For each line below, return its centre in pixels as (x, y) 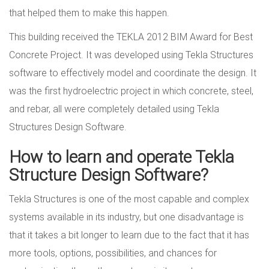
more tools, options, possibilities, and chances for (113, 253)
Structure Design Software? (109, 175)
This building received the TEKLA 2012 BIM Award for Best (131, 37)
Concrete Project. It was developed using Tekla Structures (131, 55)
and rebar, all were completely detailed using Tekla (114, 109)
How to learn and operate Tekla (122, 157)
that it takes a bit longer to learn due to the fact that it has (129, 235)
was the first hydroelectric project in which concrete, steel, (131, 91)
